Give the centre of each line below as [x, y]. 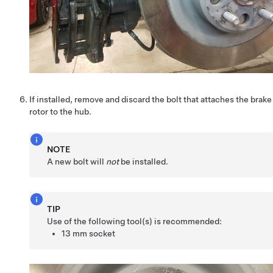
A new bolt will [77, 162]
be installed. [144, 162]
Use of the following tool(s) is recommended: [135, 222]
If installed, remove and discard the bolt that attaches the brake [151, 100]
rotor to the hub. [60, 112]
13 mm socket [89, 234]
